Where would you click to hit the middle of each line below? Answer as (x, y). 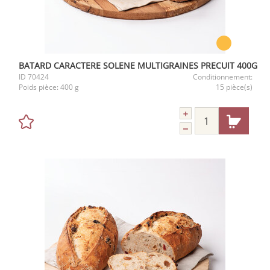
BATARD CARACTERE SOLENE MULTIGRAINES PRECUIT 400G (138, 65)
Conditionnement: (223, 77)
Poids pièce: (39, 87)
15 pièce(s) (234, 87)
